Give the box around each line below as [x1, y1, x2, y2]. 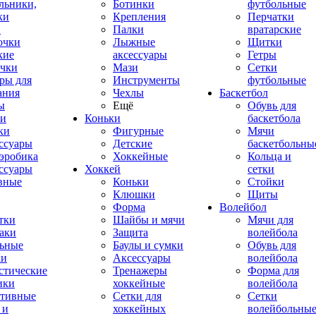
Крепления [113, 11, 166, 23]
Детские [113, 138, 152, 150]
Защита [113, 226, 148, 238]
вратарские [248, 23, 301, 35]
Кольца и [248, 150, 291, 162]
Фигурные [113, 125, 164, 137]
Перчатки [248, 11, 294, 23]
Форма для [248, 265, 299, 276]
